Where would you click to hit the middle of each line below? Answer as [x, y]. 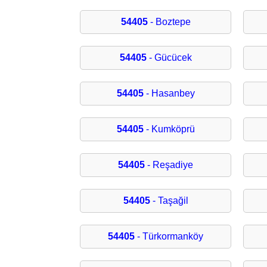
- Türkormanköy [169, 237]
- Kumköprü [169, 129]
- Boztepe [169, 22]
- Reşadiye [169, 165]
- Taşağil [169, 201]
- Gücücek [169, 58]
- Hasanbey [169, 94]
